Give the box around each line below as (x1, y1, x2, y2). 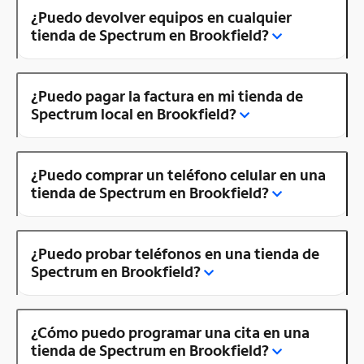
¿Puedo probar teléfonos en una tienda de (31, 243, 319, 263)
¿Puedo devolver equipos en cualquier (31, 6, 292, 27)
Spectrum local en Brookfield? (31, 103, 236, 123)
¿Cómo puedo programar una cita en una (31, 322, 310, 342)
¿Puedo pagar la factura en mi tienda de (31, 85, 303, 106)
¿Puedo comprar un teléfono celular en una (31, 164, 326, 184)
